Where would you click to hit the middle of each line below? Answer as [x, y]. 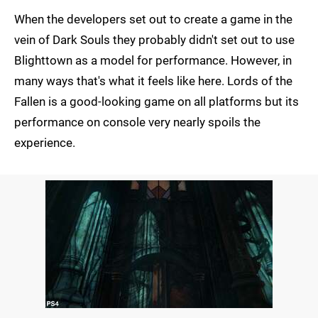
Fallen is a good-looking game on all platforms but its [157, 102]
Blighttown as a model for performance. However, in [153, 61]
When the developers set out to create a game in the [153, 20]
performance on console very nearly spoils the [137, 122]
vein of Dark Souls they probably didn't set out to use [154, 40]
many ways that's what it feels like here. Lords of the [153, 81]
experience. [45, 143]
